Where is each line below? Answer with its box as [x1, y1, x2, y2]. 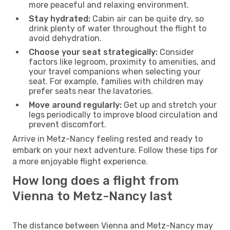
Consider [158, 47, 194, 57]
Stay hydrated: [29, 13, 90, 24]
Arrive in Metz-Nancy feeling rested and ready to [12, 133, 203, 144]
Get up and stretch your [122, 100, 217, 110]
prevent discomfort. [29, 119, 106, 129]
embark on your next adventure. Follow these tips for [12, 145, 218, 155]
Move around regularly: [29, 100, 122, 110]
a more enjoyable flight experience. [12, 156, 148, 166]
